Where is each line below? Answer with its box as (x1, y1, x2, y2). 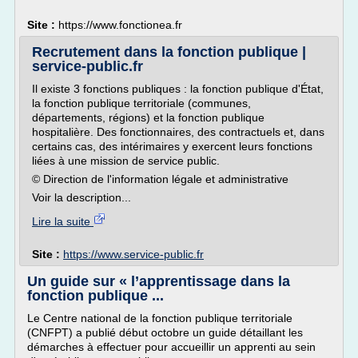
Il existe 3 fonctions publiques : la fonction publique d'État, (32, 82, 324, 95)
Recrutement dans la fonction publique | (32, 44, 306, 60)
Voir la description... (32, 191, 131, 204)
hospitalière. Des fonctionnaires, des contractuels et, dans (32, 125, 324, 138)
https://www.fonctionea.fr (58, 18, 182, 31)
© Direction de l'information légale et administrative (32, 173, 288, 185)
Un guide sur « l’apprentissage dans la (27, 273, 290, 289)
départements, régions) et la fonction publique (32, 111, 265, 124)
